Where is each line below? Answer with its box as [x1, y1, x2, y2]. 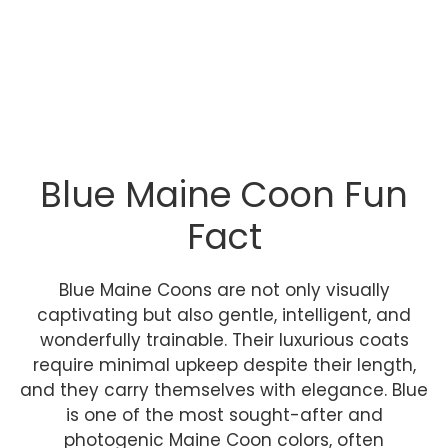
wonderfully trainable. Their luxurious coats [39, 328, 409, 352]
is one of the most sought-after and [65, 403, 383, 427]
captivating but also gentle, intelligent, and [37, 303, 411, 327]
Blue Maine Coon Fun [40, 170, 408, 219]
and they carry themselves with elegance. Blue [20, 378, 428, 402]
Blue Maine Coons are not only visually [58, 278, 390, 302]
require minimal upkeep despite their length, [32, 353, 416, 377]
